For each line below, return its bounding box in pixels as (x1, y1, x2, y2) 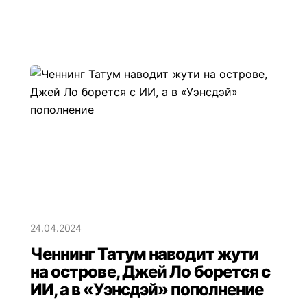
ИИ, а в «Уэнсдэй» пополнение (29, 279, 264, 299)
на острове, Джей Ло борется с (29, 261, 271, 282)
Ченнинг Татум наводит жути (29, 243, 259, 264)
